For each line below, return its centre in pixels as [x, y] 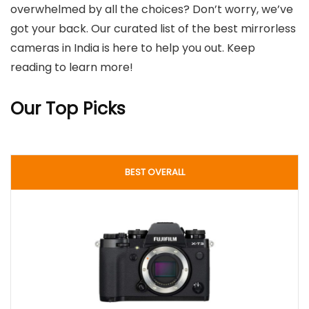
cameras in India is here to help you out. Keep [133, 48]
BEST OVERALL [154, 172]
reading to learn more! [72, 67]
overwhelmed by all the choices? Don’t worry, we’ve [152, 9]
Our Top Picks [68, 109]
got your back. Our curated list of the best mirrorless [153, 29]
